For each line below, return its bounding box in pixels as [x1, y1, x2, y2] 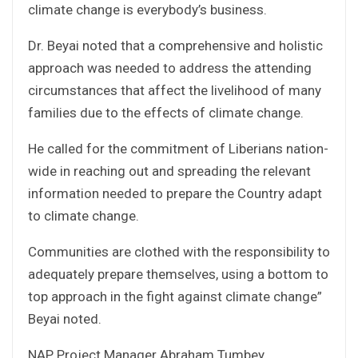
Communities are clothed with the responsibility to [28, 243, 330, 260]
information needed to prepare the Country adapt [28, 185, 322, 201]
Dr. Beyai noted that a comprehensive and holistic [28, 37, 323, 54]
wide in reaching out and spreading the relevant [28, 162, 311, 179]
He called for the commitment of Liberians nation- [28, 140, 328, 157]
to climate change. [28, 207, 139, 224]
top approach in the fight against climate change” [28, 288, 322, 304]
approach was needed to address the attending [28, 59, 312, 76]
